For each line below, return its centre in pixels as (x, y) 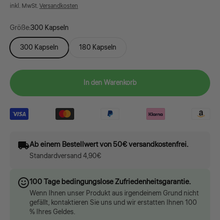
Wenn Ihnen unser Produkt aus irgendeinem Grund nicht (114, 194)
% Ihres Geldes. (52, 212)
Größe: (20, 28)
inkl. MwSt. (25, 6)
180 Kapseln (98, 48)
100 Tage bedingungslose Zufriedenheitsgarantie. (110, 182)
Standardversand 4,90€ (65, 156)
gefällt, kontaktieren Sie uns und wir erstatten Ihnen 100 (113, 203)
